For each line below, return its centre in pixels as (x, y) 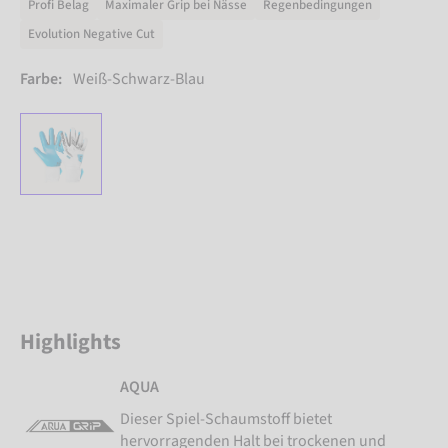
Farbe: (41, 79)
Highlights (70, 342)
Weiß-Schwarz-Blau (139, 79)
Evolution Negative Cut (91, 34)
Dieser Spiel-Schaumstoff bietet (226, 419)
